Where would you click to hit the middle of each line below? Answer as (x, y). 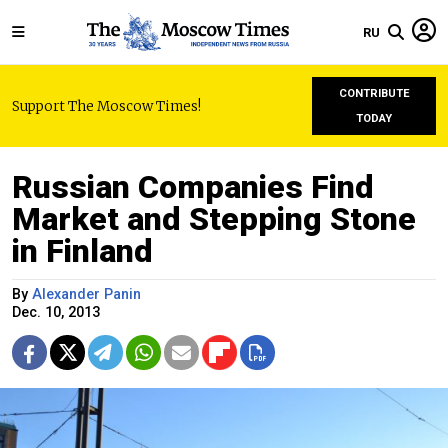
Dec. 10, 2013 (56, 312)
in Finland (82, 251)
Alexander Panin (86, 294)
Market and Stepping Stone (214, 219)
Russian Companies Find (193, 187)
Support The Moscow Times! (106, 106)
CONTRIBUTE (374, 93)
